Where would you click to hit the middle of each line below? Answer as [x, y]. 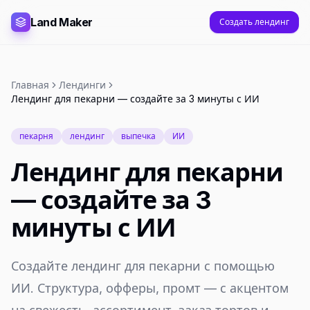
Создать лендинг [254, 22]
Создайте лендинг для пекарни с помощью [143, 266]
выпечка [138, 136]
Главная [30, 85]
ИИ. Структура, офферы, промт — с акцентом [150, 288]
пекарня [36, 136]
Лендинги [82, 85]
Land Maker [62, 22]
